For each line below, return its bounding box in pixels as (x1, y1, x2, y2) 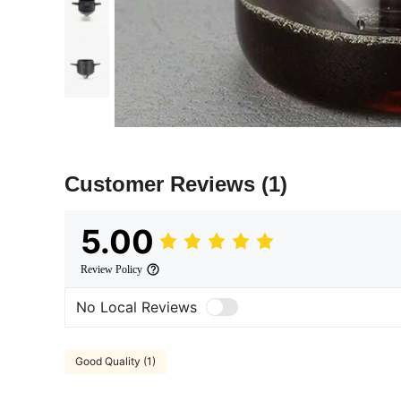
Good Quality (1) (75, 354, 156, 369)
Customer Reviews (64, 171, 261, 196)
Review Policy (81, 262, 142, 276)
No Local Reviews (76, 298, 197, 317)
